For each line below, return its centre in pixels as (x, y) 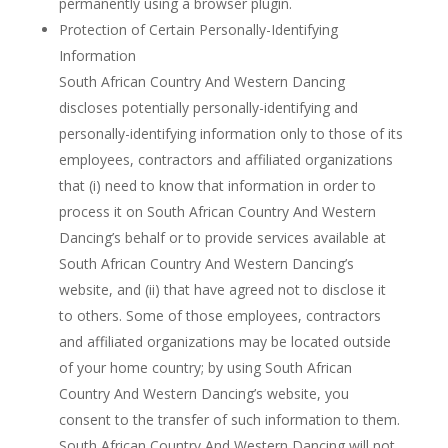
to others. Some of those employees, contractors (219, 315)
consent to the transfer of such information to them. (229, 419)
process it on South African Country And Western (217, 211)
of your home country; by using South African (205, 367)
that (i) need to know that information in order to (217, 185)
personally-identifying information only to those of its (230, 133)
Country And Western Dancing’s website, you (203, 393)
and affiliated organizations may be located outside (224, 341)
